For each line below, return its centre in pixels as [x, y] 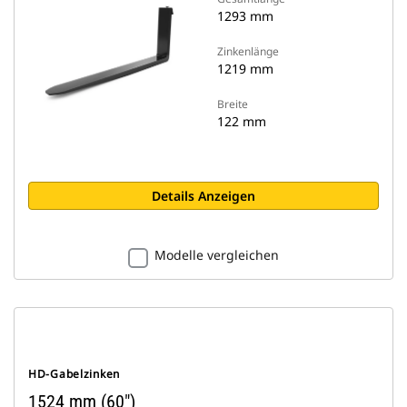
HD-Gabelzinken [74, 374]
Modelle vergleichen [217, 255]
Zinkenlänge [248, 51]
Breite [233, 104]
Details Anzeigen [203, 196]
